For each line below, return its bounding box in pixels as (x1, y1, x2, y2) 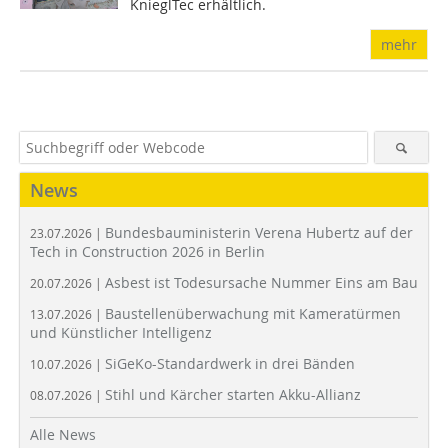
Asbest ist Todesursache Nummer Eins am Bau (105, 273, 418, 292)
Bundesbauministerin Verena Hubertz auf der (105, 223, 413, 242)
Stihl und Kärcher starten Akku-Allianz (105, 385, 361, 404)
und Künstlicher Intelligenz (30, 323, 212, 342)
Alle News (30, 425, 96, 444)
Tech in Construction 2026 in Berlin (30, 242, 265, 261)
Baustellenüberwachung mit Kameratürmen (105, 304, 401, 323)
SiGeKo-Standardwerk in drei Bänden (105, 354, 355, 373)
